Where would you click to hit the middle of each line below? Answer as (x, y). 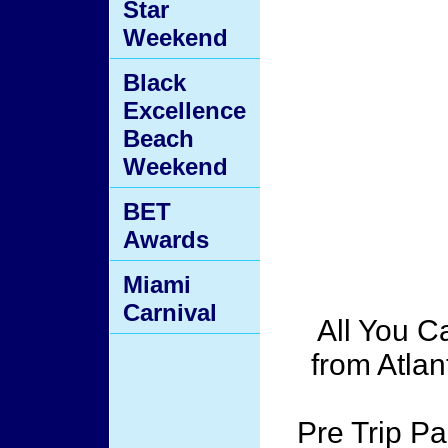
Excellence (184, 110)
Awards (166, 239)
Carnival (170, 312)
